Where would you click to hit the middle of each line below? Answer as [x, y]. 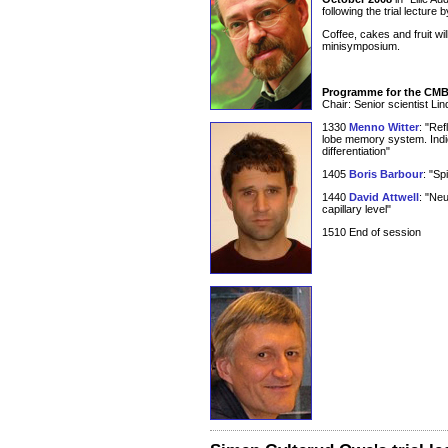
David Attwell [384, 197]
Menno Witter [384, 127]
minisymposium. [361, 46]
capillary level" [356, 209]
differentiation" [356, 151]
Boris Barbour [386, 174]
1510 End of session [371, 232]
